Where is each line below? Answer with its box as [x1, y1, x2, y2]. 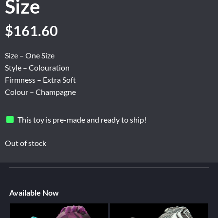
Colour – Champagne [5, 87, 76, 97]
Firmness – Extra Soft [5, 75, 76, 85]
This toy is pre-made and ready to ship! [18, 114, 147, 124]
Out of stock [5, 138, 46, 148]
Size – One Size [5, 51, 54, 60]
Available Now [9, 188, 59, 198]
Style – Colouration [5, 63, 70, 73]
